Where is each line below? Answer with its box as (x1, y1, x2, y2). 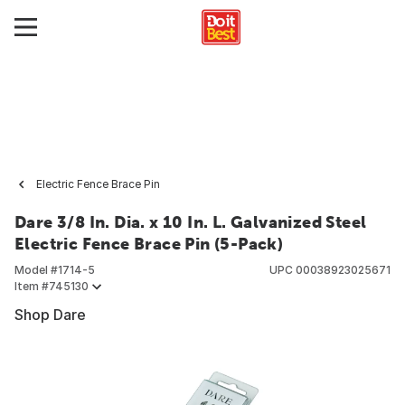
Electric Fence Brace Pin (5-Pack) (14, 234, 284, 253)
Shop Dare (14, 306, 86, 324)
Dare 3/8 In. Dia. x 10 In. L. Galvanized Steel (14, 212, 367, 231)
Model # (14, 263, 58, 277)
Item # (14, 279, 49, 293)
